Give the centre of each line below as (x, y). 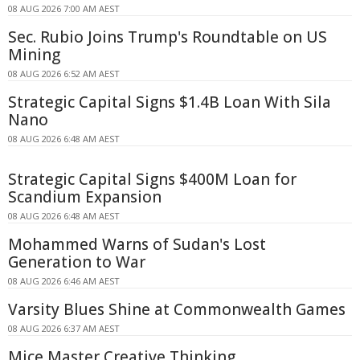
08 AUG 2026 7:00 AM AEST (64, 8)
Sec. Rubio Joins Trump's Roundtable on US (168, 37)
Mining (34, 54)
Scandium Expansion (85, 196)
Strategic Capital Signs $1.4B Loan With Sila (170, 102)
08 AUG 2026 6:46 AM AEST (64, 280)
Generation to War (77, 262)
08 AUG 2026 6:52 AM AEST (64, 73)
